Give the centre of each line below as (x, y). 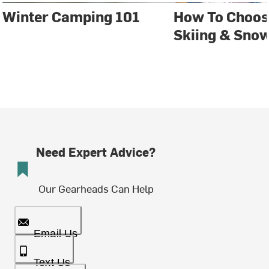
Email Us (56, 234)
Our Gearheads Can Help (96, 189)
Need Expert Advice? (96, 152)
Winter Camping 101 (71, 17)
